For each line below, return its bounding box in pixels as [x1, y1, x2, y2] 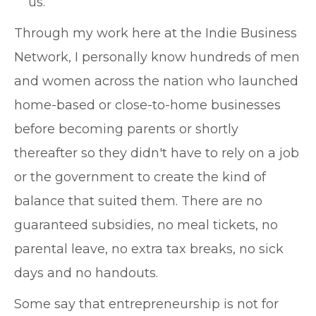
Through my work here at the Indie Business [14, 25, 297, 41]
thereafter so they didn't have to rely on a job [14, 145, 299, 161]
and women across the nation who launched [14, 73, 298, 89]
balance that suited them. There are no [14, 193, 262, 209]
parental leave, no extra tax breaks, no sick [14, 241, 284, 257]
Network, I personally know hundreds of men [14, 49, 300, 65]
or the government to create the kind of [14, 169, 266, 185]
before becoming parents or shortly [14, 121, 238, 137]
